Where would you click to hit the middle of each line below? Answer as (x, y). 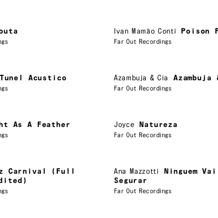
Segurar (131, 181)
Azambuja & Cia (141, 78)
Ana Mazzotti (136, 171)
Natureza (158, 125)
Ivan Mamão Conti (145, 31)
